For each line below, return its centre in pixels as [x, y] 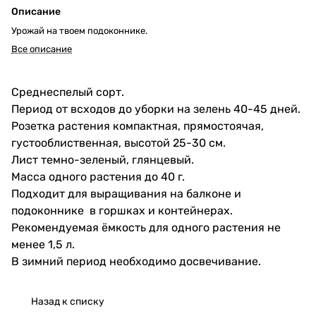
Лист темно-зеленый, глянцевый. [103, 159]
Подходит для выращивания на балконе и [126, 193]
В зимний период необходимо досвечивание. [136, 261]
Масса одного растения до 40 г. [98, 176]
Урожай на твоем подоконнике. [79, 30]
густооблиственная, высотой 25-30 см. [119, 142]
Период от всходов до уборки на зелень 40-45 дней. [156, 109]
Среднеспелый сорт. [68, 92]
